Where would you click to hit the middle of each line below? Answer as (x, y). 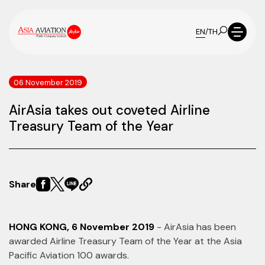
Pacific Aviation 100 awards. (69, 255)
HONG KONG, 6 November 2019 (82, 227)
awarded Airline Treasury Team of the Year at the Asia (125, 241)
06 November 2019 (48, 83)
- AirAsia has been (195, 227)
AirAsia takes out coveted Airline (109, 110)
